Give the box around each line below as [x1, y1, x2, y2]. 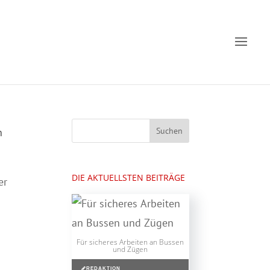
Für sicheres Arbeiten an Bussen [77, 237, 184, 247]
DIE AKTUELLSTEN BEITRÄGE [72, 172, 186, 183]
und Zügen [113, 244, 148, 254]
